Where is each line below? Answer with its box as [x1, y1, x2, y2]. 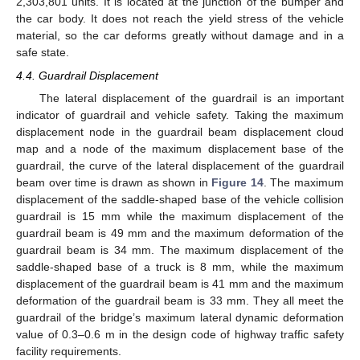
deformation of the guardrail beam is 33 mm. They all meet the [16, 293, 344, 307]
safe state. [16, 46, 69, 59]
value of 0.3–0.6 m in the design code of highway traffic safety [16, 327, 344, 341]
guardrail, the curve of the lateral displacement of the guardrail [16, 158, 344, 172]
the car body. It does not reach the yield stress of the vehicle [16, 12, 344, 26]
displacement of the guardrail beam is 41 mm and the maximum [16, 276, 344, 290]
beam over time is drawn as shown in [16, 175, 212, 189]
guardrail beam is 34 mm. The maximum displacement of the [16, 243, 344, 256]
